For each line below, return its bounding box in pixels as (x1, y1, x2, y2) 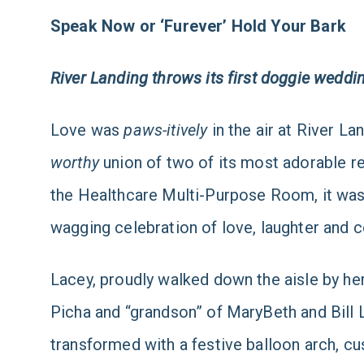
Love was (50, 120, 124, 140)
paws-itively (123, 120, 208, 140)
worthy (50, 153, 99, 172)
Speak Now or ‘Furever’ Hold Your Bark (50, 16, 346, 36)
